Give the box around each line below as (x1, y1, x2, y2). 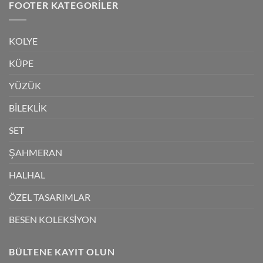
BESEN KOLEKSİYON (9, 213, 96, 225)
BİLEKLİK (9, 102, 47, 113)
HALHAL (9, 168, 45, 180)
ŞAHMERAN (9, 146, 62, 158)
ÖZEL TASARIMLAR (9, 191, 90, 203)
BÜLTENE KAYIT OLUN (9, 245, 115, 257)
